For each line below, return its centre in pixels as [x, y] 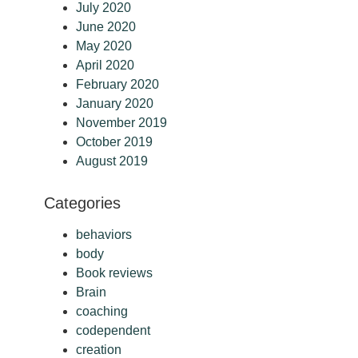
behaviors [104, 235]
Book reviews [114, 273]
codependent [113, 331]
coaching [102, 312]
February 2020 [117, 85]
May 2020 [104, 46]
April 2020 [105, 66]
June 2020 [106, 27]
